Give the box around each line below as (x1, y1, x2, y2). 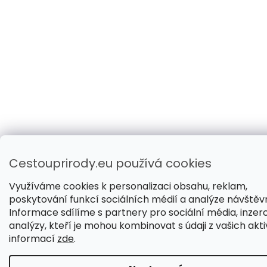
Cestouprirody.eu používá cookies (9, 155, 212, 172)
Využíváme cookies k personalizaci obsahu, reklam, (9, 179, 247, 193)
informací (9, 232, 57, 246)
